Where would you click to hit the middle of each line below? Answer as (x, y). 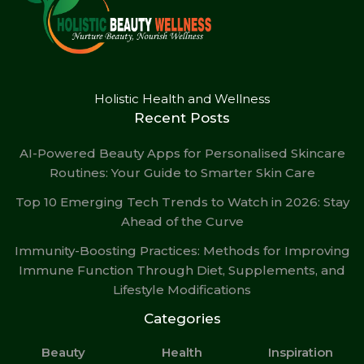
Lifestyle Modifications (182, 290)
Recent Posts (182, 118)
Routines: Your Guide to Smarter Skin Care (182, 173)
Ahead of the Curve (182, 222)
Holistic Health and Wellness (182, 99)
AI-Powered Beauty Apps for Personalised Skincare (182, 154)
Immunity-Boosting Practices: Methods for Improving (182, 251)
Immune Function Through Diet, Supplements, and (182, 271)
